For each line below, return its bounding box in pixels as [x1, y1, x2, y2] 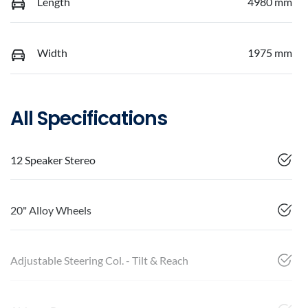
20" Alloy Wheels [10, 203, 91, 217]
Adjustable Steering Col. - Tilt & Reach [10, 253, 188, 267]
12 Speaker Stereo [10, 153, 96, 166]
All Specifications [10, 104, 167, 132]
